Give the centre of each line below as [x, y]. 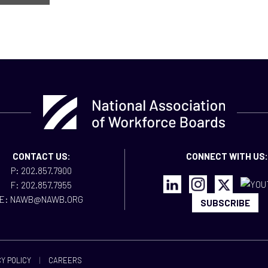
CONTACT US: [41, 156]
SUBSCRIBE [225, 203]
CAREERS [65, 260]
